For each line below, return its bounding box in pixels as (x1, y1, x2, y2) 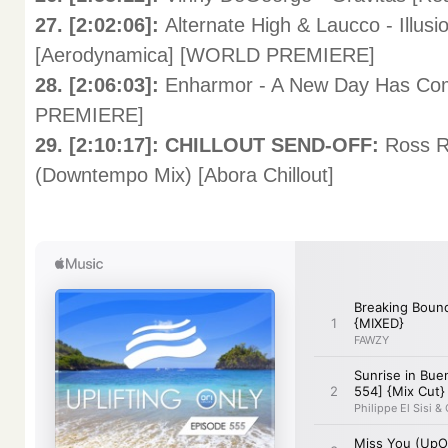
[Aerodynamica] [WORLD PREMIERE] (35, 44, 375, 66)
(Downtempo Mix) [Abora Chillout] (35, 164, 334, 186)
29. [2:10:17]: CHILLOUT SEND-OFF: (35, 134, 385, 156)
